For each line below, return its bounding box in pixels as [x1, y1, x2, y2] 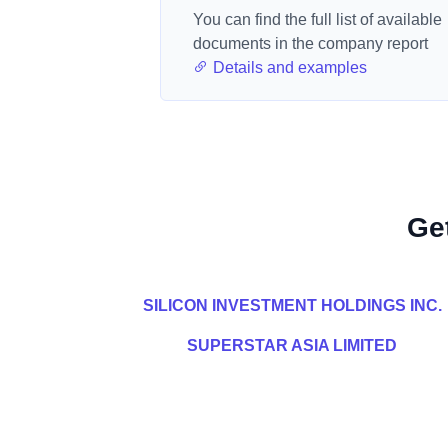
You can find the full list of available [193, 11, 442, 28]
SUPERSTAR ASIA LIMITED [187, 337, 397, 354]
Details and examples [209, 59, 367, 76]
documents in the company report [193, 35, 428, 52]
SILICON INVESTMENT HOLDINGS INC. [142, 297, 442, 314]
